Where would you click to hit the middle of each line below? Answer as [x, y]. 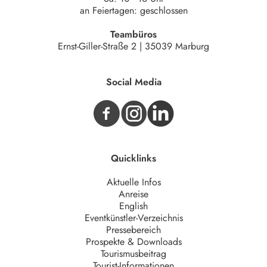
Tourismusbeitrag [133, 254]
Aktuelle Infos [133, 182]
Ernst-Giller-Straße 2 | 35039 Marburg [133, 46]
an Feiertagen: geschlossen [133, 11]
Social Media [133, 82]
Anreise [133, 194]
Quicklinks [133, 159]
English [133, 206]
